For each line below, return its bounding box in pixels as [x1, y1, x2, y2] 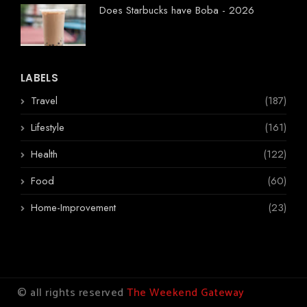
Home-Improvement [31, 200, 116, 216]
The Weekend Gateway [127, 284, 245, 303]
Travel [31, 93, 58, 109]
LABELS [21, 71, 58, 86]
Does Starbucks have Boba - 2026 [99, 3, 254, 19]
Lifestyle [31, 120, 64, 136]
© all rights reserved [17, 284, 127, 303]
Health [31, 147, 58, 162]
